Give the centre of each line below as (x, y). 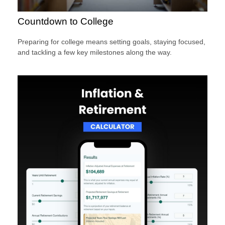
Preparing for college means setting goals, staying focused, (111, 41)
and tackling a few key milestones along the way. (95, 52)
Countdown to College (66, 21)
